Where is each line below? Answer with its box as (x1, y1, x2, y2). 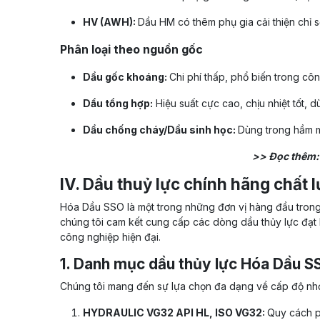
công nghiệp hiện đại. (60, 231, 161, 244)
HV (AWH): (83, 16, 138, 29)
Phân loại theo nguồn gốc (60, 42, 203, 57)
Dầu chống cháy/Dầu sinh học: (83, 124, 238, 136)
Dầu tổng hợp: (83, 97, 153, 110)
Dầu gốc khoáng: (83, 71, 169, 84)
